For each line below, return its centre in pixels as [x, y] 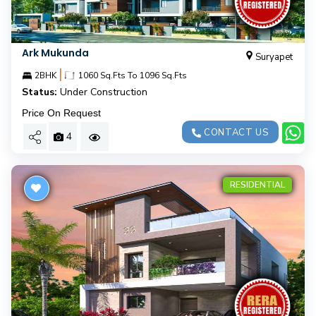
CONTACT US [235, 133]
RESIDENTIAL [257, 185]
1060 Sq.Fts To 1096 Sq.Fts [132, 75]
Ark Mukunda [55, 53]
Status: [39, 92]
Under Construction [104, 92]
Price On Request [61, 113]
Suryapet [274, 57]
